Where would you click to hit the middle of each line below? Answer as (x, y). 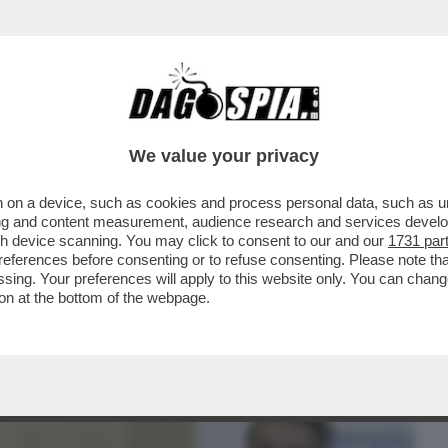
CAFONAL (152, 127)
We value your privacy (224, 156)
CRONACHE (256, 127)
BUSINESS (52, 127)
